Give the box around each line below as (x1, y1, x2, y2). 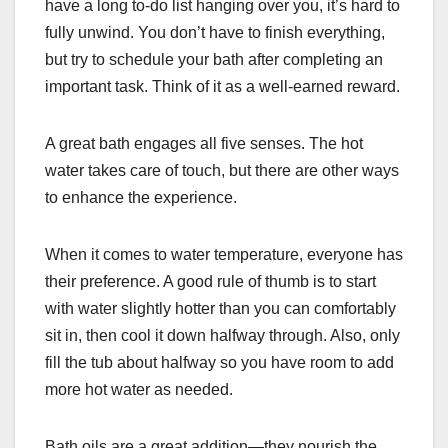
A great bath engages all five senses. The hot (45, 135, 363, 153)
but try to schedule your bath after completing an (45, 51, 383, 69)
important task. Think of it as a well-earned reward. (45, 78, 400, 96)
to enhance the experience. (45, 189, 237, 207)
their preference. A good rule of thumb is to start (45, 273, 376, 291)
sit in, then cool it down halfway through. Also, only (45, 327, 400, 345)
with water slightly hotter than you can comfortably (45, 300, 396, 318)
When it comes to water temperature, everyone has (45, 246, 403, 264)
